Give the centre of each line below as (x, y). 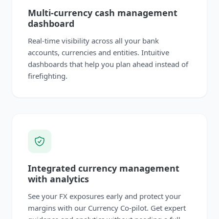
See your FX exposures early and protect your (104, 196)
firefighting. (48, 76)
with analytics (58, 179)
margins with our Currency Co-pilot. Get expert (107, 208)
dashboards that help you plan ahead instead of (108, 64)
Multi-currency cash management (103, 12)
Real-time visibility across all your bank (93, 40)
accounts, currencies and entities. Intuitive (99, 52)
